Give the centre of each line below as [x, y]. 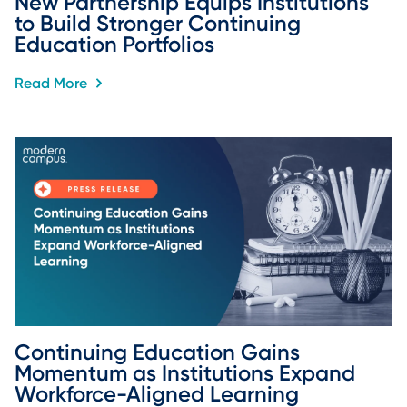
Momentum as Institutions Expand [188, 373]
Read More [53, 84]
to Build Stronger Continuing [160, 23]
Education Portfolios [114, 44]
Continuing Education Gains [160, 352]
